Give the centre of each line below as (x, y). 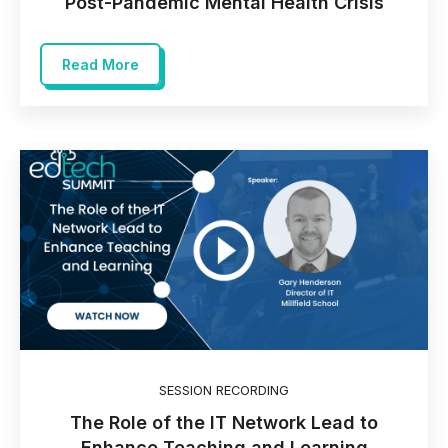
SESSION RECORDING (224, 390)
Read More (100, 64)
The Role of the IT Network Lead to (224, 422)
